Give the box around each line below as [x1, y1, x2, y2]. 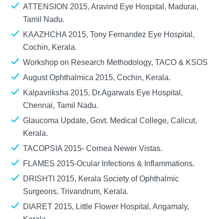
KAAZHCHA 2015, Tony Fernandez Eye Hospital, [23, 30, 195, 39]
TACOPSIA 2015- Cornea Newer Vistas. [23, 144, 164, 153]
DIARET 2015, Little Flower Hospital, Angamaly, [23, 202, 189, 211]
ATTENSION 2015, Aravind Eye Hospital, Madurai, [23, 2, 198, 11]
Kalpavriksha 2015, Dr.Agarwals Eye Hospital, [23, 88, 183, 97]
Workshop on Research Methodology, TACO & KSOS [23, 58, 210, 66]
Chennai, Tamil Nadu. [23, 101, 100, 109]
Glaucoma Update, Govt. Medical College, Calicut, [23, 116, 197, 125]
